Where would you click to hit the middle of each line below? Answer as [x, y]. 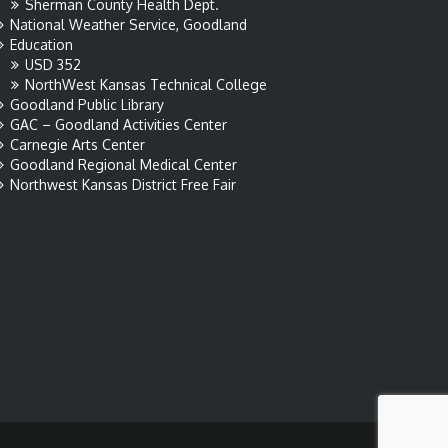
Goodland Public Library [87, 104]
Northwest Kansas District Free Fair [123, 184]
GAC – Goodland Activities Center [118, 124]
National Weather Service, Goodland [128, 24]
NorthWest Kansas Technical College [146, 84]
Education [41, 44]
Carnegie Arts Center [77, 144]
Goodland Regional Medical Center [123, 164]
